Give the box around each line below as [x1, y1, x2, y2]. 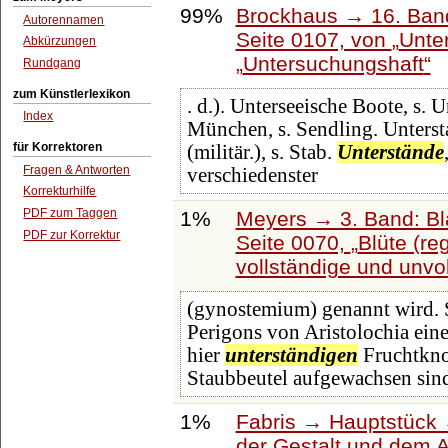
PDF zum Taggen [23, 206, 118, 221]
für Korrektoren [13, 139, 103, 154]
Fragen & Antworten [23, 162, 131, 177]
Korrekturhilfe [23, 184, 97, 199]
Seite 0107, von [235, 27, 392, 51]
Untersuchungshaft [242, 51, 424, 75]
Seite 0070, [235, 230, 351, 254]
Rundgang [23, 56, 82, 71]
